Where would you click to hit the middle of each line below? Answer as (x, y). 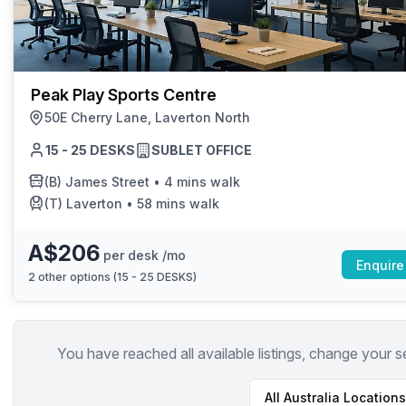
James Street (107, 181)
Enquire (380, 265)
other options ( (76, 277)
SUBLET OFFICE (202, 150)
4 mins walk (202, 181)
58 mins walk (178, 203)
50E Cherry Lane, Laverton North (147, 117)
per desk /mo (145, 255)
